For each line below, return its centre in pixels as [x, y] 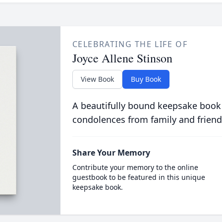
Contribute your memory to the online [135, 167]
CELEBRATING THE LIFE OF [130, 44]
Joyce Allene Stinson [122, 58]
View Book [97, 79]
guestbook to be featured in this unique [139, 177]
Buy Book [146, 79]
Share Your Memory [111, 152]
